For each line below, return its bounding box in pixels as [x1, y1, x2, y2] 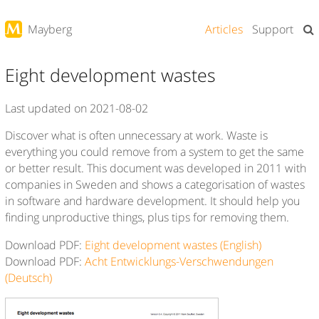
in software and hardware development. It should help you [5, 193, 300, 209]
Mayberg [28, 21, 73, 37]
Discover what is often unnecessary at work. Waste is [5, 127, 268, 144]
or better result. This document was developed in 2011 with [5, 160, 307, 177]
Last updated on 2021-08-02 [5, 100, 149, 116]
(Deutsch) [5, 270, 53, 286]
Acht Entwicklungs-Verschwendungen [85, 253, 274, 270]
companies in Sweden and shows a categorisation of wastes [5, 177, 305, 193]
